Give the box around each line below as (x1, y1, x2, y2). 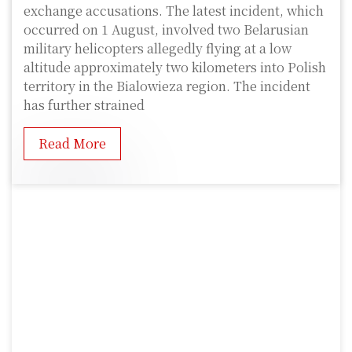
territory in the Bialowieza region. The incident (24, 76, 310, 95)
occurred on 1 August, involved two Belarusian (24, 20, 309, 38)
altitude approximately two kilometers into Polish (24, 57, 326, 76)
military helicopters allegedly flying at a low (24, 38, 291, 57)
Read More (38, 134, 106, 152)
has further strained (24, 95, 145, 114)
